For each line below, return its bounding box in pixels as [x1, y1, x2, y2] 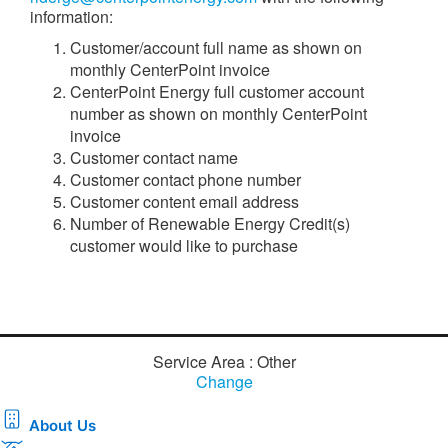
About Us [29, 415, 96, 435]
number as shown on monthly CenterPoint [70, 101, 367, 125]
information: [30, 4, 113, 28]
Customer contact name [70, 145, 238, 169]
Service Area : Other [152, 349, 296, 373]
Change [195, 369, 253, 393]
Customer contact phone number [70, 167, 301, 191]
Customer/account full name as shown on [70, 35, 362, 59]
